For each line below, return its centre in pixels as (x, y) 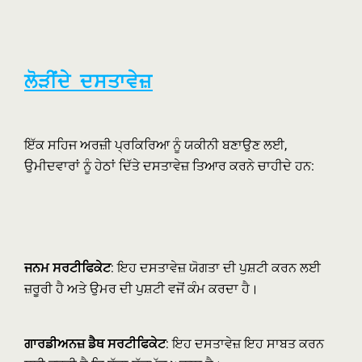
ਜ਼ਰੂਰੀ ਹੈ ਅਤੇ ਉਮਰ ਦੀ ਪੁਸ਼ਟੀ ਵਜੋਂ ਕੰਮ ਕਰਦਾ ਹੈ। (141, 289)
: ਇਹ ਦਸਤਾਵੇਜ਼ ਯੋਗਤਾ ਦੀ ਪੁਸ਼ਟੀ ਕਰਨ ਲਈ (216, 268)
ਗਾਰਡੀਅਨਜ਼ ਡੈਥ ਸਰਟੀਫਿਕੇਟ (95, 344)
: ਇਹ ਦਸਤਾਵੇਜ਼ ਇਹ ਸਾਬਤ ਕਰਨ (245, 344)
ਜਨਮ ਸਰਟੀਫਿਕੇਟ (67, 268)
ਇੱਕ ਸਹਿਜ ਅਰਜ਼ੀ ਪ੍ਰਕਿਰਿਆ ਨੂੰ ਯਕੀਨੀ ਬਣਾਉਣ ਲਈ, (156, 145)
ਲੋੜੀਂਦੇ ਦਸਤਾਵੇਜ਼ (88, 81)
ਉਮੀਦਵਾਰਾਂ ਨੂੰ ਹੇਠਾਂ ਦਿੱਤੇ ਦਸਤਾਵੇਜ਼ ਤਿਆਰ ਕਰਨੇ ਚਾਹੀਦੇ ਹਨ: (169, 166)
